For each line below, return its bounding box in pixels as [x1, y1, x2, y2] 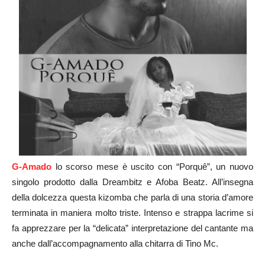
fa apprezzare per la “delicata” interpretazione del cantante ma [12, 223, 253, 234]
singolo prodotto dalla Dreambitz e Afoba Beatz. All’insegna [12, 177, 253, 188]
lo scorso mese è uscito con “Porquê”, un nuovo [51, 161, 253, 172]
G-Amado [12, 161, 51, 172]
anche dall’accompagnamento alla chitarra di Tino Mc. [12, 238, 218, 249]
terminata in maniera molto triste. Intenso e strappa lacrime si [12, 208, 253, 218]
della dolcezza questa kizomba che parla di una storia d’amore [12, 192, 253, 203]
